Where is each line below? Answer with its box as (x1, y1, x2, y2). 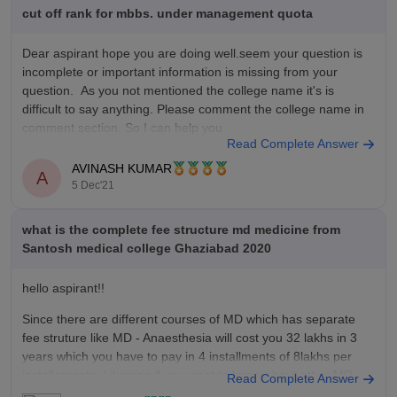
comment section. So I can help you (22, 120, 222, 135)
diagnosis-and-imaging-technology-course (22, 15, 258, 30)
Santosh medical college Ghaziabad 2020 (22, 240, 271, 255)
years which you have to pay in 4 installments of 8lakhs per (22, 348, 352, 363)
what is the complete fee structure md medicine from (22, 222, 340, 237)
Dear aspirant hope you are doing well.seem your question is (22, 45, 362, 60)
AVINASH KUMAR (72, 161, 172, 176)
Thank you (22, 151, 82, 166)
